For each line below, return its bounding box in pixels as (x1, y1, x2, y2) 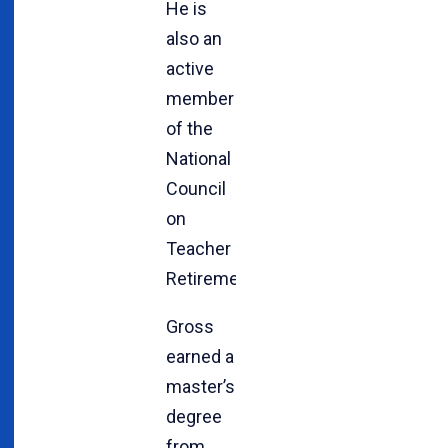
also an (166, 27, 222, 49)
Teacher (166, 237, 231, 259)
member (166, 87, 234, 109)
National (166, 147, 231, 169)
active (166, 57, 214, 79)
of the (166, 117, 213, 139)
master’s (166, 375, 235, 397)
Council (166, 177, 226, 199)
